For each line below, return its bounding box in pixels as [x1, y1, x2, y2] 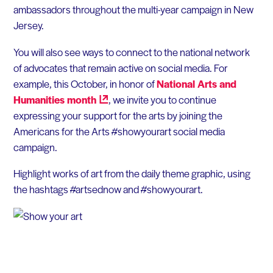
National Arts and [156, 76, 236, 91]
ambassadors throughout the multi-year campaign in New [13, 2, 253, 17]
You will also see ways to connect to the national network [13, 44, 250, 59]
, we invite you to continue [108, 91, 216, 107]
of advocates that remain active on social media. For [13, 60, 228, 75]
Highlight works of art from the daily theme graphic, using [13, 166, 250, 181]
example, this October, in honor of [13, 76, 157, 91]
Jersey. [13, 18, 44, 33]
